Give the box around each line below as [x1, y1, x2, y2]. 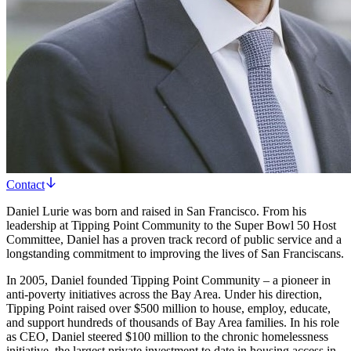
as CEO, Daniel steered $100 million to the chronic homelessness [6, 329, 328, 343]
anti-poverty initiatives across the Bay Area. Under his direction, [6, 287, 322, 301]
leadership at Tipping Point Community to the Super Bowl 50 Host [6, 218, 336, 232]
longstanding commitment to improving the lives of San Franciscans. [6, 246, 344, 260]
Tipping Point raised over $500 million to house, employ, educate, [6, 301, 331, 315]
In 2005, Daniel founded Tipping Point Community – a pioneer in [6, 273, 331, 287]
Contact [6, 177, 45, 191]
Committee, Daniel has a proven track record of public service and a [6, 232, 342, 246]
